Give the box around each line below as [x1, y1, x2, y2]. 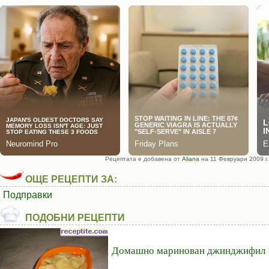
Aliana [182, 156, 199, 162]
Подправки [3, 190, 52, 200]
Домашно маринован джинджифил [112, 243, 265, 257]
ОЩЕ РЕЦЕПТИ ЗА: [25, 174, 117, 184]
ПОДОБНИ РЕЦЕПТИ [25, 213, 125, 223]
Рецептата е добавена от [105, 156, 182, 162]
